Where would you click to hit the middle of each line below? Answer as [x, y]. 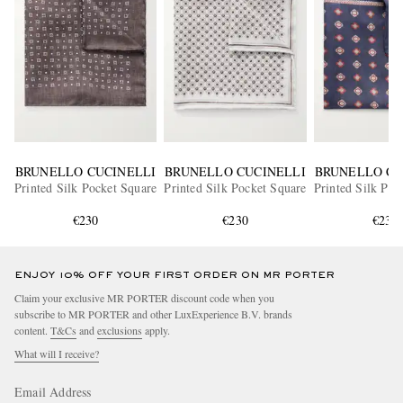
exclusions [120, 330]
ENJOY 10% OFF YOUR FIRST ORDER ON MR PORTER [175, 275]
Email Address [53, 391]
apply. [156, 330]
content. [32, 330]
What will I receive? [57, 353]
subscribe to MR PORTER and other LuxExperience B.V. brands [153, 313]
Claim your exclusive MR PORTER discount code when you [144, 297]
